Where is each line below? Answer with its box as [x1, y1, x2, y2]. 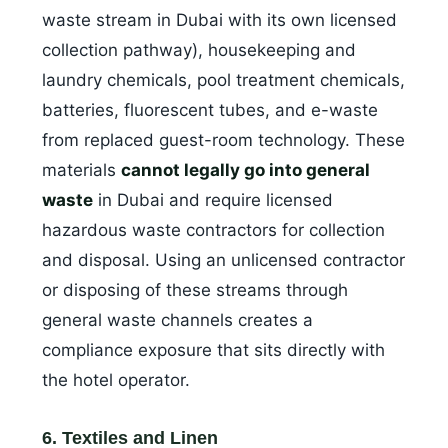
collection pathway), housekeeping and [42, 40, 356, 61]
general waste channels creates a [42, 310, 313, 331]
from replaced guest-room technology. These [42, 130, 405, 151]
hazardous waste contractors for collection [42, 220, 385, 241]
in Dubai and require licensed [93, 190, 333, 211]
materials [42, 160, 121, 181]
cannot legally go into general [121, 160, 370, 181]
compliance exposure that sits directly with [42, 340, 385, 361]
